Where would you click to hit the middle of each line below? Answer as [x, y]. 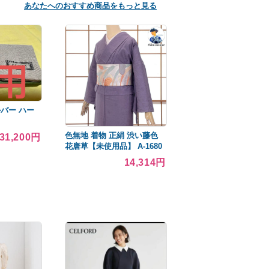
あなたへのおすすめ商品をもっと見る [90, 6]
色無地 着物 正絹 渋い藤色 [111, 135]
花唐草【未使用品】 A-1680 [113, 146]
